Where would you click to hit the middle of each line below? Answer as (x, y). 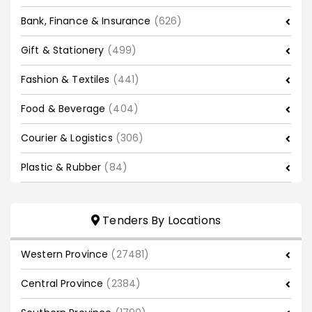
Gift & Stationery (64, 50)
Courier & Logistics (68, 138)
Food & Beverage (65, 109)
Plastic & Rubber (63, 167)
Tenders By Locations (161, 221)
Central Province (64, 284)
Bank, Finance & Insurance (87, 21)
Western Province (66, 255)
